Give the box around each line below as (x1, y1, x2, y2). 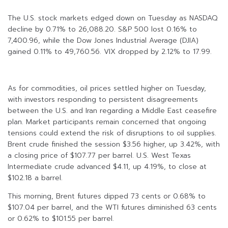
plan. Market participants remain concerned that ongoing (8, 117, 206, 128)
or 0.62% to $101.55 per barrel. (8, 213, 114, 224)
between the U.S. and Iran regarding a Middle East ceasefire (8, 105, 217, 117)
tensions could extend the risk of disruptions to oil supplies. (8, 128, 216, 139)
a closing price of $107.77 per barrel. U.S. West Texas (8, 150, 191, 161)
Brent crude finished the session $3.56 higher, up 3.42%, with (8, 139, 220, 150)
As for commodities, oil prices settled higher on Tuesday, (8, 83, 206, 94)
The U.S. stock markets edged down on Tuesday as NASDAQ (8, 13, 217, 24)
